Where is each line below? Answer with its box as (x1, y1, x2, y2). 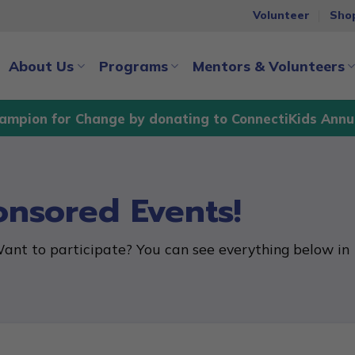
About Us (9, 57, 74, 74)
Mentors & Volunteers (192, 57, 345, 74)
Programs (98, 57, 168, 74)
